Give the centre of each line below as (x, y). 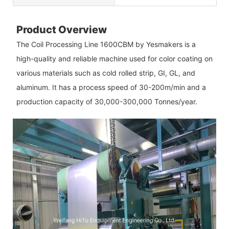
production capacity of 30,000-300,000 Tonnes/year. (107, 101)
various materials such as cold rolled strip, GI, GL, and (106, 73)
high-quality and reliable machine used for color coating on (114, 58)
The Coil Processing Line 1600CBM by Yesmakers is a (106, 44)
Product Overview (61, 29)
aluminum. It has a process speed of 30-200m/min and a (111, 87)
